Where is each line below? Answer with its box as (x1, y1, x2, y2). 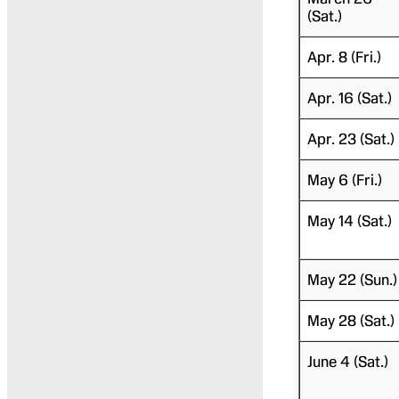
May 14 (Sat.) (306, 211, 392, 230)
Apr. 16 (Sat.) (306, 88, 392, 107)
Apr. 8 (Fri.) (306, 47, 381, 66)
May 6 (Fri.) (306, 170, 382, 189)
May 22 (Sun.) (306, 270, 397, 289)
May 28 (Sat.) (306, 311, 395, 330)
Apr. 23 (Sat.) (306, 129, 395, 148)
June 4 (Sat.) (306, 352, 388, 370)
